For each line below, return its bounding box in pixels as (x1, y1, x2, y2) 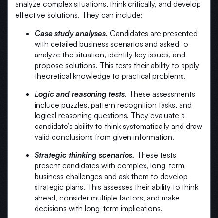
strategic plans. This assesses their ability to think (35, 182, 198, 192)
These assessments (127, 89, 195, 99)
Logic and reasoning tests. (35, 89, 127, 99)
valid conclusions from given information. (35, 132, 174, 142)
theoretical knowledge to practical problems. (35, 71, 186, 81)
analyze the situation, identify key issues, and (35, 50, 185, 60)
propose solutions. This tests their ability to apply (35, 60, 199, 71)
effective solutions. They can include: (15, 10, 143, 20)
